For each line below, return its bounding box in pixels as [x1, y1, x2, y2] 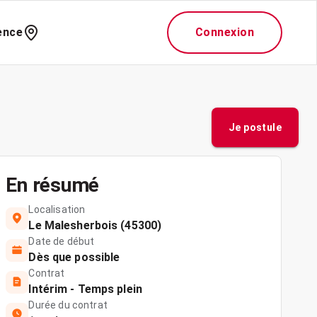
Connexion [195, 25, 254, 39]
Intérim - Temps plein [28, 282, 142, 296]
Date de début [28, 236, 95, 247]
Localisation [28, 204, 86, 215]
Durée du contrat [28, 299, 108, 311]
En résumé [6, 173, 100, 197]
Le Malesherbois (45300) [28, 219, 162, 232]
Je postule [229, 122, 282, 133]
